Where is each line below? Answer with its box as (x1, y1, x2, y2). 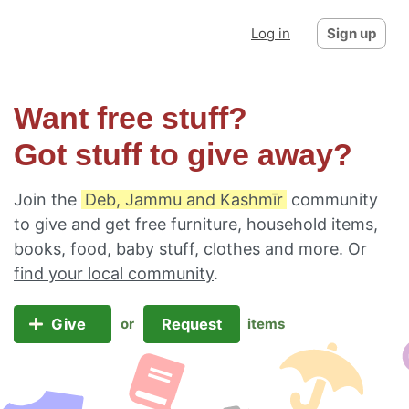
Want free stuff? (14, 101, 247, 135)
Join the (14, 190, 81, 209)
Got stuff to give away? (14, 138, 352, 172)
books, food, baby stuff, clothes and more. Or (14, 239, 367, 258)
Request (157, 315, 225, 333)
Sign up (327, 25, 376, 42)
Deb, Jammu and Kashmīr (85, 190, 283, 209)
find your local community (14, 264, 214, 283)
